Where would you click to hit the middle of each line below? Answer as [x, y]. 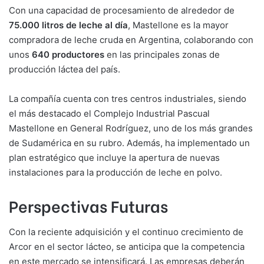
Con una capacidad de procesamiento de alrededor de [122, 11]
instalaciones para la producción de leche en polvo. [115, 173]
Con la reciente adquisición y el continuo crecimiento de [126, 232]
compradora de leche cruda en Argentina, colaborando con [131, 40]
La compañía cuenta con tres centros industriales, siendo [128, 99]
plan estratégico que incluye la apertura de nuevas [114, 158]
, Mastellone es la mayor [178, 25]
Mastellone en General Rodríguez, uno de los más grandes [131, 128]
